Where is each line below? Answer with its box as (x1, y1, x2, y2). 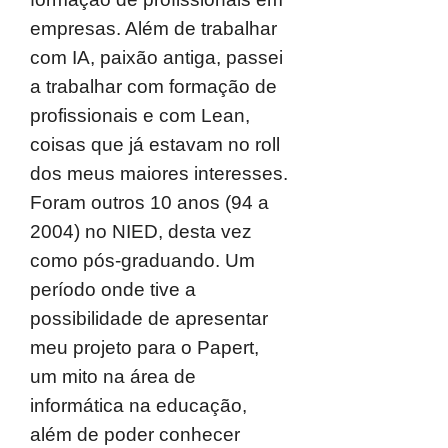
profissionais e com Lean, (30, 105, 250, 126)
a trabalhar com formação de (30, 76, 277, 97)
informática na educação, (30, 395, 247, 416)
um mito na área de (30, 366, 196, 387)
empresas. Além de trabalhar (30, 18, 277, 39)
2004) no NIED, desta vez (30, 221, 252, 242)
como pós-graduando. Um (30, 250, 255, 271)
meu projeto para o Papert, (30, 337, 259, 358)
